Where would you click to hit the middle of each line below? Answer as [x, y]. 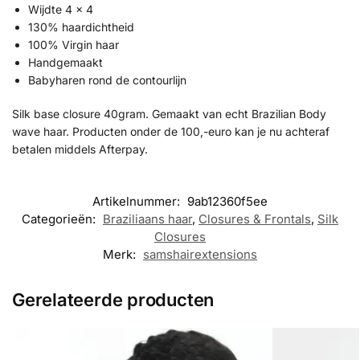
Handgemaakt [65, 63]
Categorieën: [60, 219]
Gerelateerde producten [113, 300]
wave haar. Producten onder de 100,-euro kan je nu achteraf [171, 131]
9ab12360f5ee [227, 202]
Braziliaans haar [147, 219]
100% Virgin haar [74, 45]
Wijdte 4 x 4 [61, 10]
